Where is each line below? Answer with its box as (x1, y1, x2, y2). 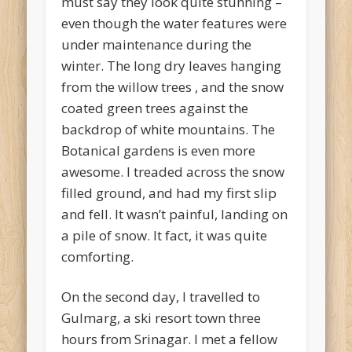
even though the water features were (61, 14, 288, 33)
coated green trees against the (61, 99, 249, 118)
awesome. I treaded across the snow (61, 163, 285, 181)
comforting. (61, 247, 134, 266)
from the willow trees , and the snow (61, 78, 284, 97)
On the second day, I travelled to (61, 288, 261, 306)
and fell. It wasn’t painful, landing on (61, 205, 288, 224)
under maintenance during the (61, 35, 252, 54)
